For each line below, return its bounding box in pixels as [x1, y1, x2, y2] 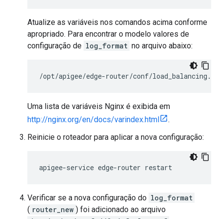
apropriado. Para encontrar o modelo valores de [27, 29, 189, 39]
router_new [32, 205, 74, 214]
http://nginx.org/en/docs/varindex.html [27, 115, 159, 124]
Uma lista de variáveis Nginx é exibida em [27, 102, 170, 111]
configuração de [27, 41, 84, 50]
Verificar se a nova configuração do [27, 193, 149, 202]
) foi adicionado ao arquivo [76, 205, 166, 214]
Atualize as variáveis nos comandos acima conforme [27, 18, 207, 27]
